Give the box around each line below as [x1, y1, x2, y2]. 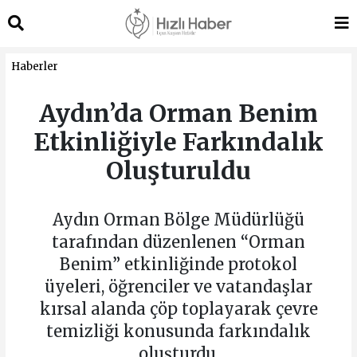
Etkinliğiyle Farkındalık [33, 126, 324, 157]
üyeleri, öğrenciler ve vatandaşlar [45, 276, 312, 296]
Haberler [10, 59, 58, 73]
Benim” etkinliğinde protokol [60, 253, 297, 274]
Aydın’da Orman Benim [39, 97, 318, 128]
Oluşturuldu [106, 155, 251, 186]
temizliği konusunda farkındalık [46, 320, 311, 341]
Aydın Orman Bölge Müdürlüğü [53, 209, 304, 229]
